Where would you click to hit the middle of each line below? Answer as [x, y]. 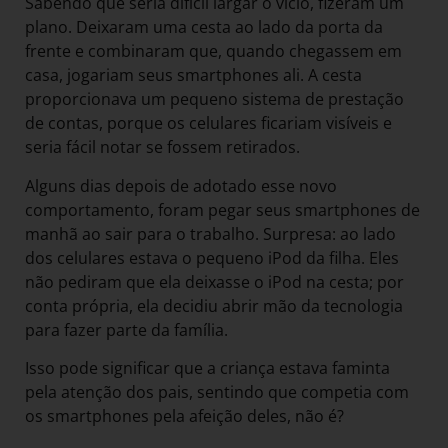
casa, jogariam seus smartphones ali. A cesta [193, 75]
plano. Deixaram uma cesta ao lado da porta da [204, 27]
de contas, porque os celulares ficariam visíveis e [208, 123]
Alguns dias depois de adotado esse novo [181, 185]
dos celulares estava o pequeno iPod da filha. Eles [212, 257]
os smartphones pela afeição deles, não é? [186, 416]
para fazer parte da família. [128, 329]
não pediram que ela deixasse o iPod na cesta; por [214, 281]
